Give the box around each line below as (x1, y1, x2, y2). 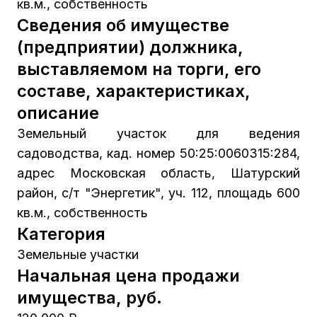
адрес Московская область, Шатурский (16, 165, 301, 180)
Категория (16, 223, 105, 244)
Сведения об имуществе (16, 14, 229, 35)
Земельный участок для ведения (16, 125, 301, 141)
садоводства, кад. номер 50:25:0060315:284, (16, 145, 301, 161)
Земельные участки (16, 246, 139, 262)
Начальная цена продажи (16, 265, 240, 286)
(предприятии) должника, (16, 36, 243, 57)
